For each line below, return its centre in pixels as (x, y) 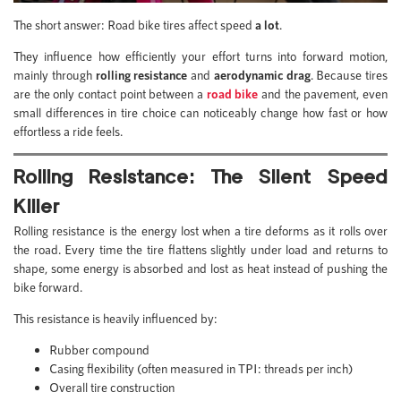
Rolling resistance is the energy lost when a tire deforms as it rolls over (200, 230)
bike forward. (48, 286)
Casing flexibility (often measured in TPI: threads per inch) (201, 368)
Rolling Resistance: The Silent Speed (200, 176)
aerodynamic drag (262, 74)
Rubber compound (99, 349)
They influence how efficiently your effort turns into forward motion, (200, 55)
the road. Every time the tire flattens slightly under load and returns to (200, 249)
